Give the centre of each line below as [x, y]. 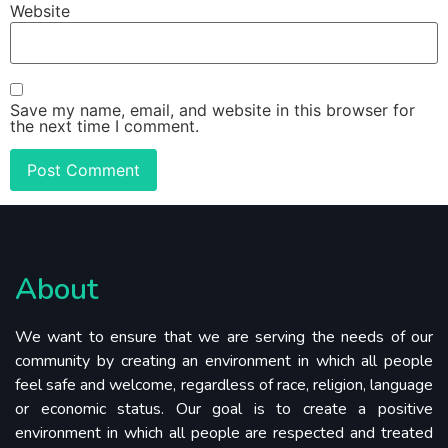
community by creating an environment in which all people [224, 360]
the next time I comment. [104, 126]
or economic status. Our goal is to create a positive [224, 408]
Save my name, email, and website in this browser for [212, 110]
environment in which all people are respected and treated [224, 432]
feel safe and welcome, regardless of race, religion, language [224, 384]
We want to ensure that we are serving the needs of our [224, 336]
